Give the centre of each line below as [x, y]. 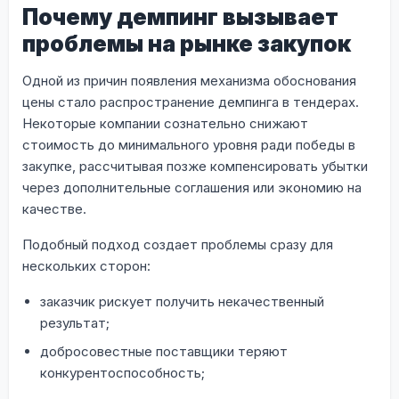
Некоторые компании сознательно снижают [165, 123]
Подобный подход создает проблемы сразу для [178, 244]
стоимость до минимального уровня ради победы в [189, 144]
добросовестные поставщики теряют [164, 351]
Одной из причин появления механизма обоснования [189, 80]
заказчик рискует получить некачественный [182, 301]
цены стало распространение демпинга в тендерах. [191, 102]
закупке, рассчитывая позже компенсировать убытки [195, 166]
